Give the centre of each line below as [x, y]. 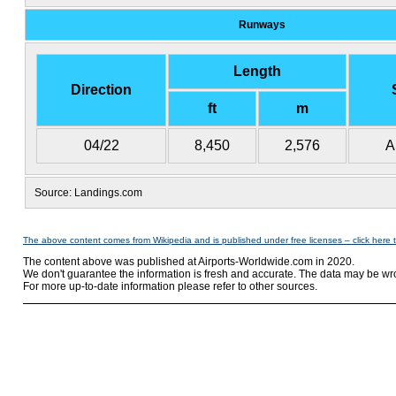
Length [257, 71]
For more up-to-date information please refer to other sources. [170, 286]
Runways [262, 25]
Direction [101, 90]
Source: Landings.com [88, 193]
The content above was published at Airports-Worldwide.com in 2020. [189, 262]
